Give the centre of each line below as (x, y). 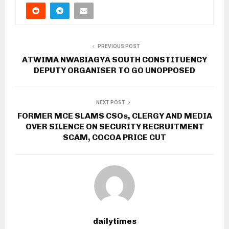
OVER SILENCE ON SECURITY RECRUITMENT (114, 126)
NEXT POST (110, 102)
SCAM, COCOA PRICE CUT (114, 137)
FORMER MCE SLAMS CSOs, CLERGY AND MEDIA (114, 116)
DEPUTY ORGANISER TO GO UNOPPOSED (114, 70)
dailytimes (114, 221)
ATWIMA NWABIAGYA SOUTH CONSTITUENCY (114, 59)
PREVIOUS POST (119, 46)
